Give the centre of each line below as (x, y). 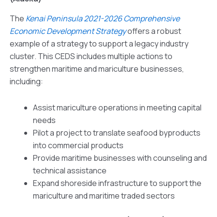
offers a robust (154, 31)
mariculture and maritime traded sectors (104, 195)
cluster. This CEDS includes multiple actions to (91, 56)
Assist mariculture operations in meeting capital (117, 107)
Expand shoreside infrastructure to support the (117, 183)
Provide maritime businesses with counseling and (120, 158)
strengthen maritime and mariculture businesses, (97, 69)
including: (26, 81)
